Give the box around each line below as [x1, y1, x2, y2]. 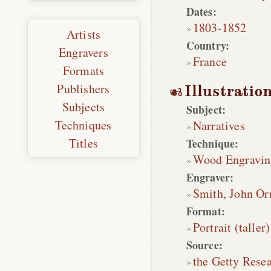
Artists [66, 26, 101, 43]
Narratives [192, 117, 245, 134]
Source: [186, 237, 223, 253]
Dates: [186, 4, 217, 19]
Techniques [55, 117, 112, 134]
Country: [186, 38, 230, 53]
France [192, 53, 227, 70]
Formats [62, 62, 105, 79]
